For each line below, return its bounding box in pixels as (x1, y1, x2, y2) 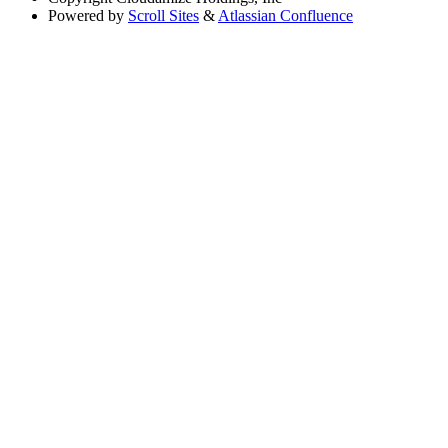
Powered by (48, 7, 124, 25)
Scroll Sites (128, 7, 199, 25)
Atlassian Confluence (218, 7, 353, 25)
